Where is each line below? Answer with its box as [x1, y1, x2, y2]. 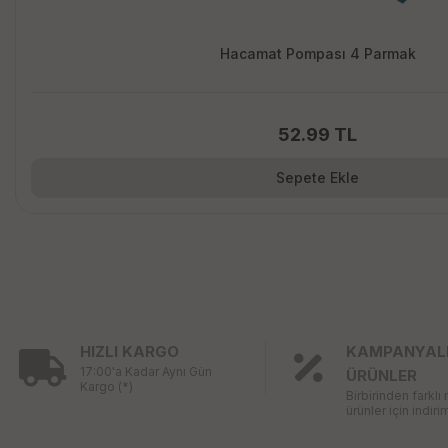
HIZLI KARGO [80, 342, 179, 361]
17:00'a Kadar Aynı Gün [80, 364, 212, 379]
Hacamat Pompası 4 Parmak [219, 45, 416, 62]
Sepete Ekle [276, 169, 360, 186]
